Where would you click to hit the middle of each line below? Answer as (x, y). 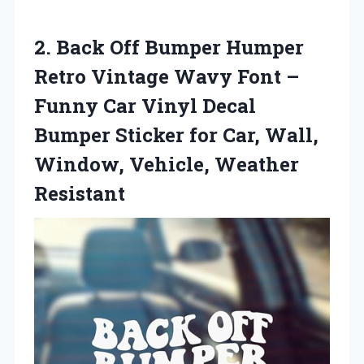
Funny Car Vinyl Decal (145, 105)
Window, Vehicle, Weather (167, 164)
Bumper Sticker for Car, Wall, (176, 134)
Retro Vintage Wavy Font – (167, 76)
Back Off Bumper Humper (180, 47)
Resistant (80, 193)
